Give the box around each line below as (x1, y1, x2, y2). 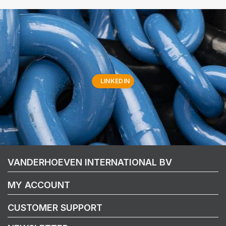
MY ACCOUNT (8, 180, 70, 190)
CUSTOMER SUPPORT (8, 202, 102, 213)
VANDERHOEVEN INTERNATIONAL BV (8, 157, 172, 167)
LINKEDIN (100, 77, 130, 85)
